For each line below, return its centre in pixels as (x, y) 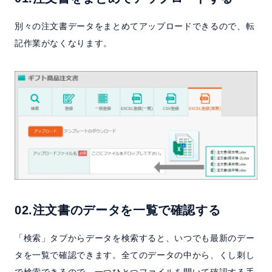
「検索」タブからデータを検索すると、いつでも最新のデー (134, 238)
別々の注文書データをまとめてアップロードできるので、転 (134, 26)
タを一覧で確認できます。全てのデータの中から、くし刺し (134, 255)
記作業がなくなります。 (63, 43)
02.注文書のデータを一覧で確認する (117, 210)
